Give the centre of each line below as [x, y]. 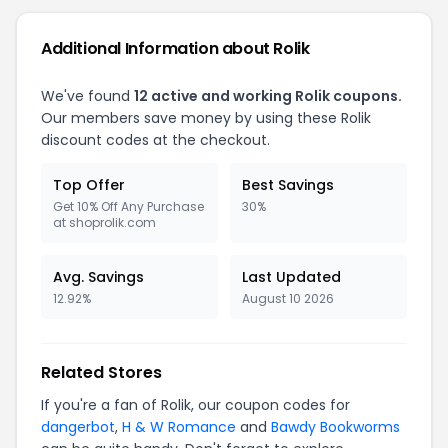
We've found [87, 96]
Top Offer [89, 185]
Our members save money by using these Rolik [206, 118]
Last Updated [291, 277]
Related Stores [101, 372]
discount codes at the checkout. [155, 140]
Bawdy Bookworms [335, 427]
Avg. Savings [98, 277]
